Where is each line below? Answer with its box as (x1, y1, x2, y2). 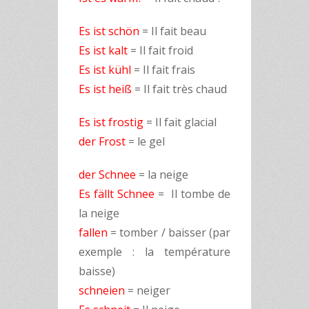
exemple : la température (79, 244, 230, 259)
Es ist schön (79, 23, 139, 39)
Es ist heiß (79, 81, 132, 97)
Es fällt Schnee (79, 186, 158, 201)
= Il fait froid (128, 43, 193, 58)
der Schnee (79, 167, 136, 182)
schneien (79, 283, 128, 298)
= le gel (128, 134, 165, 149)
